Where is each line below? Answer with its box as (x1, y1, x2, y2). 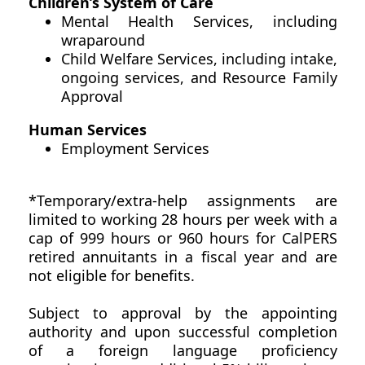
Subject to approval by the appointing (28, 303, 337, 323)
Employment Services (60, 139, 213, 159)
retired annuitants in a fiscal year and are (28, 247, 337, 267)
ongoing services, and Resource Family (60, 68, 337, 88)
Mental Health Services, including (60, 11, 337, 32)
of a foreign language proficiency (28, 341, 337, 361)
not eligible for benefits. (28, 266, 195, 286)
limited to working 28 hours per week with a (28, 209, 337, 230)
